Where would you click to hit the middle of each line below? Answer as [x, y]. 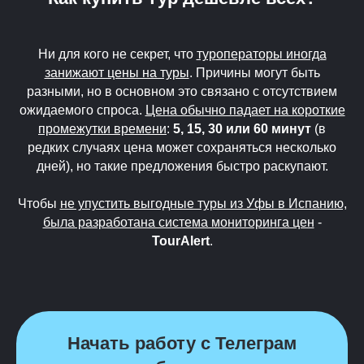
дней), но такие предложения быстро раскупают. [182, 166]
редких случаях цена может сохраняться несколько [182, 147]
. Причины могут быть [254, 73]
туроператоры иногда [261, 54]
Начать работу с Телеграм [182, 343]
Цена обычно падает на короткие [245, 110]
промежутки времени [102, 129]
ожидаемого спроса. [82, 110]
